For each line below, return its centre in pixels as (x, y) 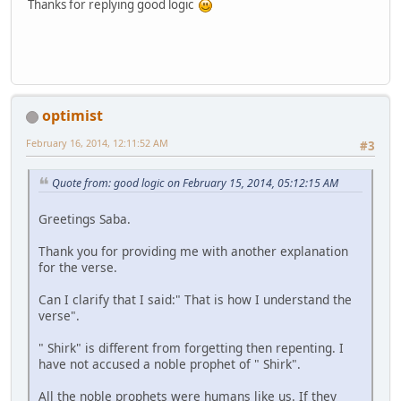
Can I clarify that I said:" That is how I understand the (195, 300)
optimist (73, 116)
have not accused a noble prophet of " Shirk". (170, 364)
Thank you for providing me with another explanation (193, 252)
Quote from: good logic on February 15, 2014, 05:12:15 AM (195, 183)
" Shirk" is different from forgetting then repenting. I (191, 348)
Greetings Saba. (85, 219)
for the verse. (78, 268)
